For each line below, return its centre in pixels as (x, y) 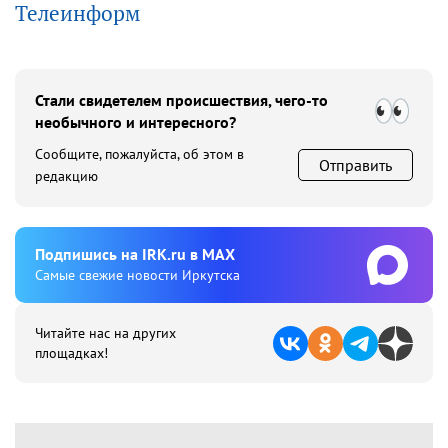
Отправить (355, 165)
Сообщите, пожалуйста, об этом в (139, 154)
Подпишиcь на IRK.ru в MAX (135, 254)
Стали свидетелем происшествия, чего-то (181, 100)
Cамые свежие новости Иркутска (137, 275)
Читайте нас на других (105, 333)
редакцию (66, 176)
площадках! (71, 353)
